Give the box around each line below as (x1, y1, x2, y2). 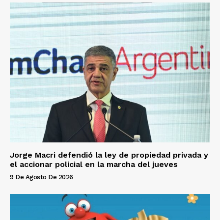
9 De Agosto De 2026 (10, 173, 73, 181)
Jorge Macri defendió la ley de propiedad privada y (10, 150, 208, 160)
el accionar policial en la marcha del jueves (10, 160, 178, 169)
